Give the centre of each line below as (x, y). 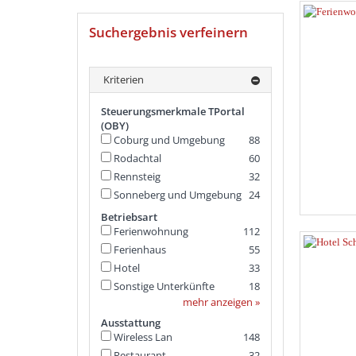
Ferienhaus (140, 250)
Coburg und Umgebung (169, 140)
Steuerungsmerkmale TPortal (173, 111)
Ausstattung (131, 323)
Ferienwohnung (151, 231)
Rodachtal (137, 158)
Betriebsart (129, 217)
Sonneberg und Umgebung (178, 195)
